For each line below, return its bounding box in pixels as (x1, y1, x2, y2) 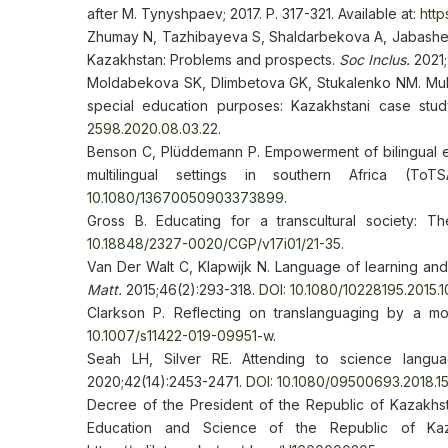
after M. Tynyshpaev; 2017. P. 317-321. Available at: (87, 5, 420, 22)
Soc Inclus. (339, 51, 410, 68)
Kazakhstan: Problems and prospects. (87, 51, 339, 68)
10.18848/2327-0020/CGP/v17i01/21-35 (87, 235, 341, 252)
